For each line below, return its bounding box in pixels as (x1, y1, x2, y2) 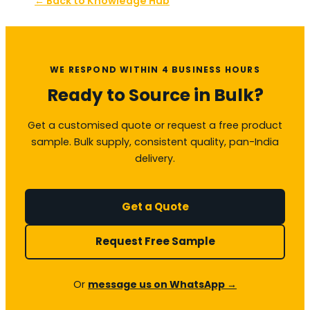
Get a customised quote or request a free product (28, 118, 282, 133)
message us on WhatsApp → (88, 277, 237, 291)
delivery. (135, 152, 175, 166)
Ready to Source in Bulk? (46, 83, 264, 108)
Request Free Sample (95, 234, 215, 249)
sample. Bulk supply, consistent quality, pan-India (31, 135, 279, 149)
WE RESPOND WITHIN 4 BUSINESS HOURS (50, 64, 260, 76)
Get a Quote (121, 199, 189, 214)
